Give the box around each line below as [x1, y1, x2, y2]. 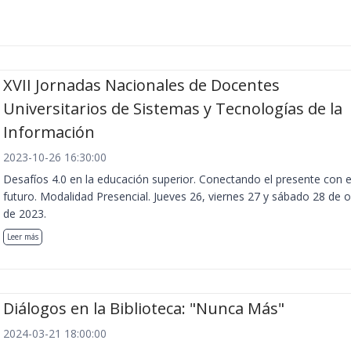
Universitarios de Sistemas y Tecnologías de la [3, 97, 342, 119]
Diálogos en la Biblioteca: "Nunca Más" [3, 298, 284, 320]
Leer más [7, 230, 38, 242]
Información [3, 121, 95, 143]
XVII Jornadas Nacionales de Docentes [3, 74, 280, 96]
